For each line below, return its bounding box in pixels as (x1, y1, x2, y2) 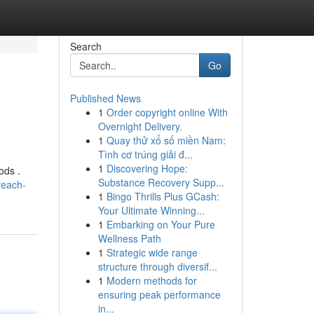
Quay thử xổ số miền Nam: (106, 133, 226, 147)
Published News (69, 91, 141, 105)
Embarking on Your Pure (106, 217, 215, 231)
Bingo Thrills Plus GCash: (106, 189, 219, 203)
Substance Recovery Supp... (97, 175, 224, 189)
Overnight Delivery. (97, 119, 182, 133)
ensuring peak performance (97, 287, 221, 301)
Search (69, 39, 102, 53)
